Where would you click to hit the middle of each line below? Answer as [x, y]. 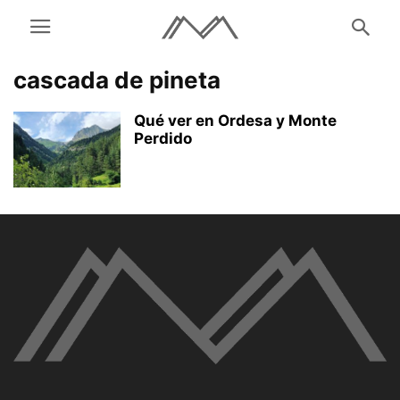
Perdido [163, 138]
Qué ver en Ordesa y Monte [235, 121]
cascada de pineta [117, 80]
